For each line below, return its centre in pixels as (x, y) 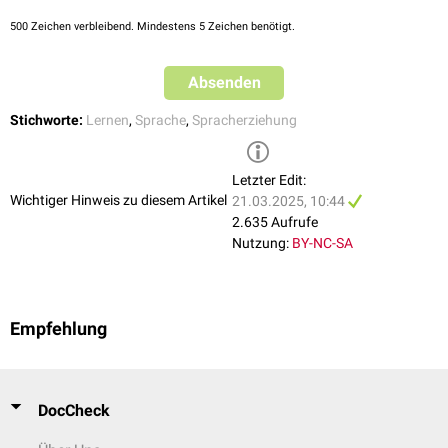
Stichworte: (46, 120)
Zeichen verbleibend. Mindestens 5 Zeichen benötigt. (161, 27)
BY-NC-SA (322, 243)
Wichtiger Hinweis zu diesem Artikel (118, 199)
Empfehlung (58, 329)
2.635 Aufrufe (275, 222)
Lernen (107, 120)
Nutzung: (260, 243)
